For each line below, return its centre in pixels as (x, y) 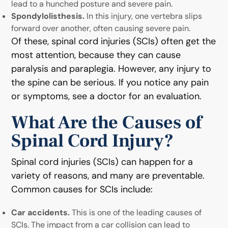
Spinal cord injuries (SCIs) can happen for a (102, 162)
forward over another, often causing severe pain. (101, 28)
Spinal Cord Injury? (93, 141)
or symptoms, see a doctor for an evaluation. (107, 96)
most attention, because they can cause (96, 55)
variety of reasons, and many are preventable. (108, 176)
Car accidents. (41, 212)
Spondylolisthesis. (49, 16)
